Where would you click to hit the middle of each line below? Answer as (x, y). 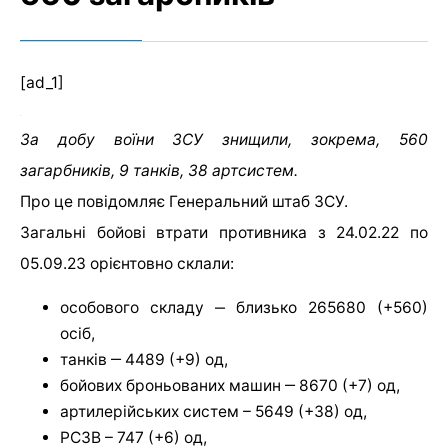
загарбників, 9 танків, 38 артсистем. (159, 171)
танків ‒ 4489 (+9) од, (144, 359)
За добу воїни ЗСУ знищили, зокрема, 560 (224, 140)
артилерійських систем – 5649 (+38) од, (213, 411)
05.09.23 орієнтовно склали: (127, 264)
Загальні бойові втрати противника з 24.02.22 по (224, 233)
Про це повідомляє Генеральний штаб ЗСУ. (184, 202)
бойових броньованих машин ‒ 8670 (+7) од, (230, 385)
